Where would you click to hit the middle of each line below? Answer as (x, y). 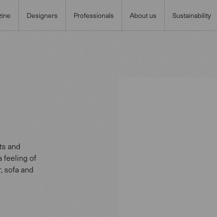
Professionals (94, 15)
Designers (42, 15)
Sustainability (192, 15)
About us (143, 15)
